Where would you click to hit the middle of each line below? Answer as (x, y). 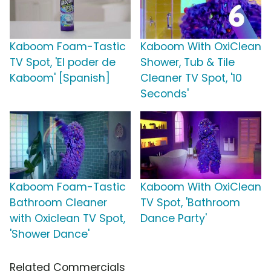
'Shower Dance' (50, 234)
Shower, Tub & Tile (188, 63)
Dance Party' (174, 219)
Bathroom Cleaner (58, 203)
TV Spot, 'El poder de (63, 63)
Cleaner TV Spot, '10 (191, 78)
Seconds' (165, 94)
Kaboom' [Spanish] (60, 78)
